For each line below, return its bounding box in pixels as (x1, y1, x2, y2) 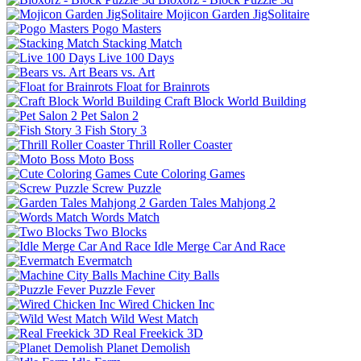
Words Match (91, 210, 160, 224)
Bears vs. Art (89, 64, 155, 79)
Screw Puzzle (92, 180, 161, 195)
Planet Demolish (106, 340, 190, 355)
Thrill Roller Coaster (127, 137, 232, 151)
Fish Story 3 (85, 122, 147, 137)
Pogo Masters (92, 21, 161, 35)
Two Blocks (85, 224, 147, 239)
